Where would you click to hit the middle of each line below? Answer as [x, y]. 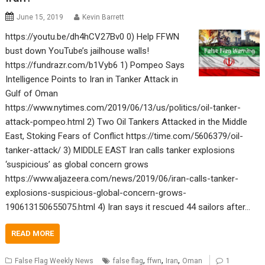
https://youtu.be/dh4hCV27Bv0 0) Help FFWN [93, 36]
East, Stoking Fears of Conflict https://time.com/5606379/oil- [125, 136]
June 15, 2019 [40, 17]
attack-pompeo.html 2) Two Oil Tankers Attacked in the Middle [127, 122]
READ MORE [33, 233]
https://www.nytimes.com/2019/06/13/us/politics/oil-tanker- [123, 107]
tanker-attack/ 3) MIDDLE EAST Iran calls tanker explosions [120, 150]
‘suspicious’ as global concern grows [77, 164]
